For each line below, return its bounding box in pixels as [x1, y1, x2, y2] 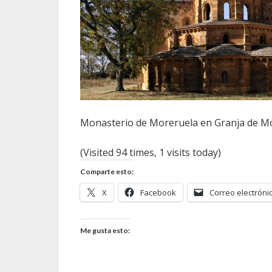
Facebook [140, 187, 176, 198]
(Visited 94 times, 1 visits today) [80, 146, 221, 159]
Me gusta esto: [80, 226, 130, 235]
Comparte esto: [80, 167, 134, 176]
